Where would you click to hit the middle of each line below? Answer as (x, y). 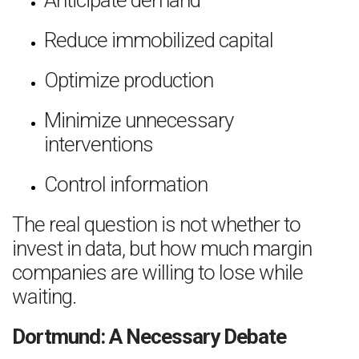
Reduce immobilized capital (159, 40)
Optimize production (129, 80)
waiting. (44, 296)
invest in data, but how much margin (162, 248)
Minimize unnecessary (139, 120)
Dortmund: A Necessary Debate (149, 337)
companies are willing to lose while (157, 272)
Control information (126, 184)
